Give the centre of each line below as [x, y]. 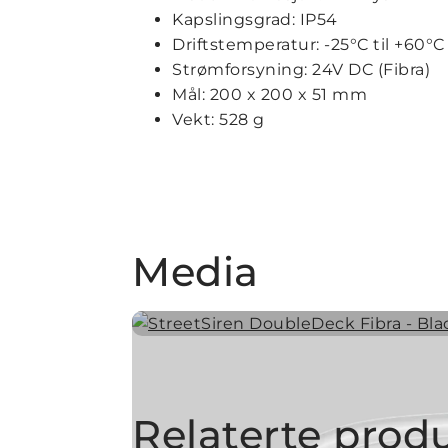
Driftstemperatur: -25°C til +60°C [308, 44]
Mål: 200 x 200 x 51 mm [269, 94]
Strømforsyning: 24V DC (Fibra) [301, 69]
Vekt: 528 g [218, 119]
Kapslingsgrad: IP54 [255, 19]
